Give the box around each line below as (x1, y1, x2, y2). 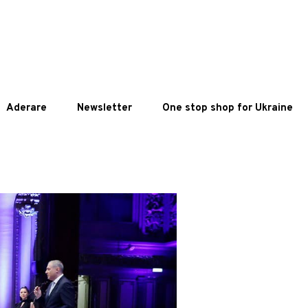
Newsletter (77, 101, 132, 115)
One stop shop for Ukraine (162, 101, 293, 115)
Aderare (6, 101, 47, 115)
